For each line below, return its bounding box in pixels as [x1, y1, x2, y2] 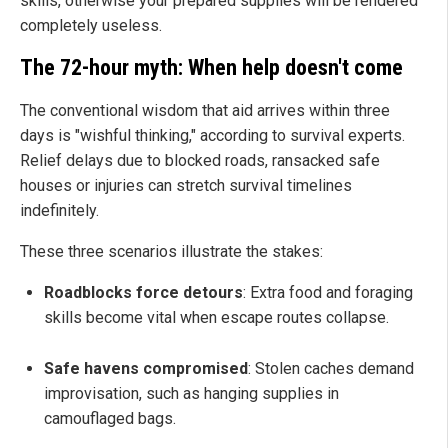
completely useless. [20, 15, 162, 35]
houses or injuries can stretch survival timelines [20, 176, 352, 196]
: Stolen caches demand [248, 359, 414, 379]
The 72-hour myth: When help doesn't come [20, 54, 403, 80]
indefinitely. [20, 201, 99, 221]
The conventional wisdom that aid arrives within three [20, 101, 390, 121]
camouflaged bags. [44, 409, 176, 429]
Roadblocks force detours [44, 283, 243, 303]
